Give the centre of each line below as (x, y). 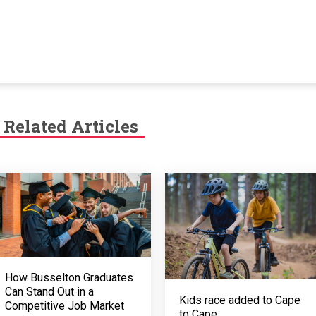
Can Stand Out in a (49, 292)
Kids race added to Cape (240, 300)
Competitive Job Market (64, 306)
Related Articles (71, 126)
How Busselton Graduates (69, 278)
